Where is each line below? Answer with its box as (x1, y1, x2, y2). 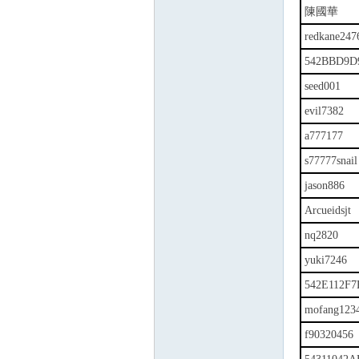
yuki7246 (305, 254, 347, 266)
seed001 (305, 80, 341, 92)
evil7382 (305, 105, 344, 117)
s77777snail (305, 155, 357, 167)
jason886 (305, 179, 345, 192)
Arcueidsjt (305, 204, 351, 216)
